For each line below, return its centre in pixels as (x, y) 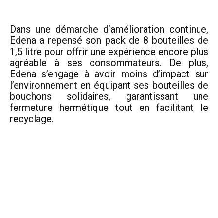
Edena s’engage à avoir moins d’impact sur (109, 74)
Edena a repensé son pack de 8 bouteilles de (109, 40)
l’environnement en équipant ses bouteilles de (109, 85)
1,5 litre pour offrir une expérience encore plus (109, 52)
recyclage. (32, 119)
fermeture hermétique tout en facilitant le (109, 108)
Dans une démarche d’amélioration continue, (109, 29)
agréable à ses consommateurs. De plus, (109, 63)
